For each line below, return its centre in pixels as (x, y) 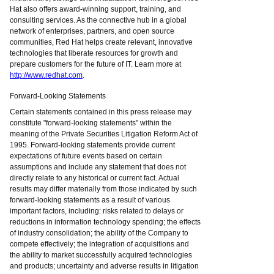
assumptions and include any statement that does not (98, 167)
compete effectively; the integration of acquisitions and (99, 244)
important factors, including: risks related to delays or (97, 211)
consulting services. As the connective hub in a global (98, 20)
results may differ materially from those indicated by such (103, 189)
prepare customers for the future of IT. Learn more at (95, 64)
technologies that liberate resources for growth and (94, 53)
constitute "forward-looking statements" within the (91, 123)
